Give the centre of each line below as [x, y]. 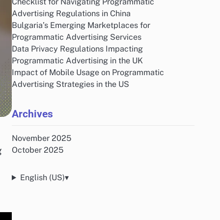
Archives [32, 114]
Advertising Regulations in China [71, 14]
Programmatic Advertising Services [77, 37]
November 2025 [41, 138]
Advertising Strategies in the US [70, 84]
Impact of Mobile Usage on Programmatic [88, 72]
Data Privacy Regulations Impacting [77, 49]
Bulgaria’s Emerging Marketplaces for [81, 25]
